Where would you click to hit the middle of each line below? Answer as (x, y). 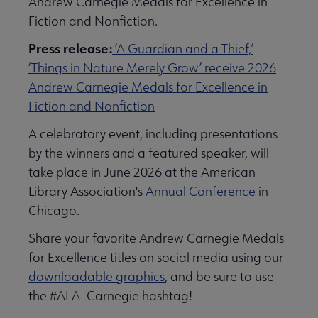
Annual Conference (201, 192)
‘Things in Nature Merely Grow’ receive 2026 (152, 68)
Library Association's (87, 192)
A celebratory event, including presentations (153, 134)
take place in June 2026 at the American (142, 172)
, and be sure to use (219, 277)
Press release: (70, 49)
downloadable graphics (97, 277)
